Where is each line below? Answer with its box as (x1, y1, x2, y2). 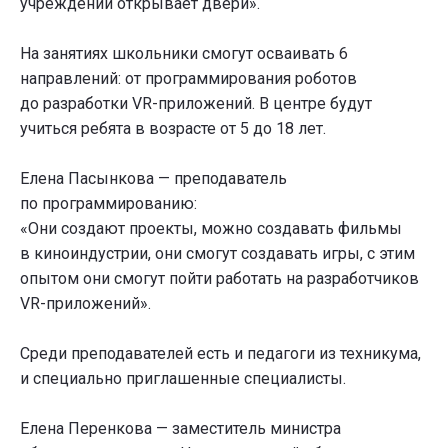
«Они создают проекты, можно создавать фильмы (20, 218, 402, 238)
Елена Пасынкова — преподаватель (20, 168, 287, 188)
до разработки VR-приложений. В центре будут (20, 93, 372, 113)
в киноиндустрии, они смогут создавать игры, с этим (20, 243, 415, 263)
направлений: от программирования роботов (20, 68, 357, 88)
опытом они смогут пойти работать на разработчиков (20, 268, 419, 288)
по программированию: (20, 193, 197, 213)
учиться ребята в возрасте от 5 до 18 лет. (20, 118, 326, 138)
